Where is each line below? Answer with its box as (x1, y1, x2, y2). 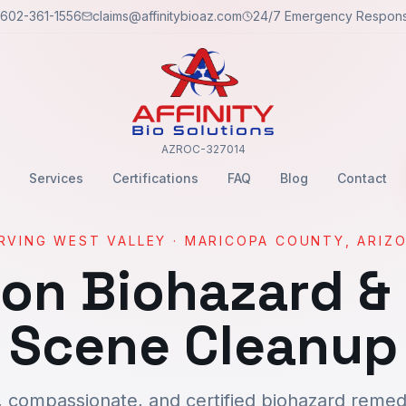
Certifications (111, 170, 198, 186)
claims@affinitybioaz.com (92, 8, 242, 24)
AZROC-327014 (160, 142, 246, 156)
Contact (336, 170, 387, 186)
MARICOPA (184, 233, 270, 248)
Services (28, 170, 83, 186)
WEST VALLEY (53, 233, 168, 248)
